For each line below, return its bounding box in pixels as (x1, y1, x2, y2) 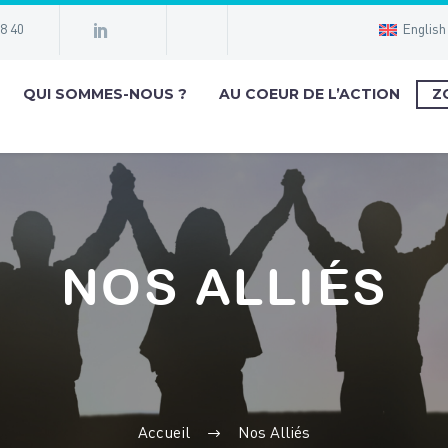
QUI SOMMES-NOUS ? (23, 84, 187, 103)
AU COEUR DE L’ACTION (219, 84, 400, 103)
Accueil (138, 426, 190, 442)
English (402, 22, 446, 37)
